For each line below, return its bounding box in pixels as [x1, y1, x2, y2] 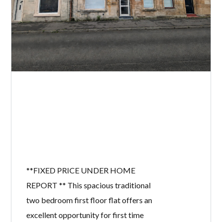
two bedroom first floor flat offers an [26, 195, 153, 205]
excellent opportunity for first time [26, 210, 144, 220]
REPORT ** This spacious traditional [26, 180, 151, 190]
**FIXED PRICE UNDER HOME [26, 166, 136, 175]
